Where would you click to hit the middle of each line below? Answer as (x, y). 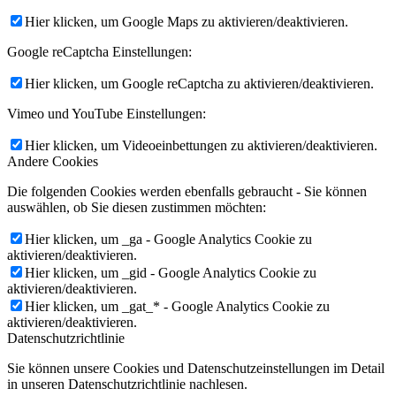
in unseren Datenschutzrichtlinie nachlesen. (127, 385)
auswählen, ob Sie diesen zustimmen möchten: (137, 208)
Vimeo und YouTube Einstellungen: (107, 114)
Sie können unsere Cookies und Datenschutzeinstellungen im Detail (196, 369)
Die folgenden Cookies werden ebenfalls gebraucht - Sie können (187, 192)
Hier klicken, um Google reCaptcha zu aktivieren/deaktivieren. (199, 84)
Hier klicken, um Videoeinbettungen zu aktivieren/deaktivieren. (201, 146)
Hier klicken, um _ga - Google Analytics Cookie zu (168, 240)
